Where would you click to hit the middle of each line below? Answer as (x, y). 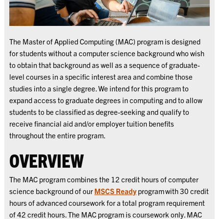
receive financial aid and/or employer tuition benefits (92, 123)
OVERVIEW (47, 160)
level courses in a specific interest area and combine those (101, 76)
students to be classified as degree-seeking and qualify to (99, 111)
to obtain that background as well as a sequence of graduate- (105, 65)
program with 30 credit (173, 191)
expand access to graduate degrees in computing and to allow (106, 100)
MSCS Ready (116, 191)
